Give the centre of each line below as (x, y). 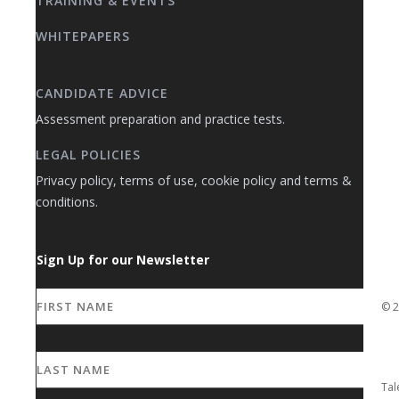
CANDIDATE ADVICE (102, 93)
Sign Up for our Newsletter (123, 260)
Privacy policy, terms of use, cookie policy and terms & (194, 180)
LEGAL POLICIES (88, 155)
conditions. (67, 202)
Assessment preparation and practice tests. (160, 119)
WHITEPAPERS (83, 36)
